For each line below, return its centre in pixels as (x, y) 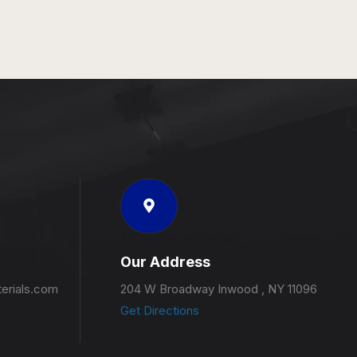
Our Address (165, 261)
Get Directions (159, 310)
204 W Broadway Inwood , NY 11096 (218, 288)
